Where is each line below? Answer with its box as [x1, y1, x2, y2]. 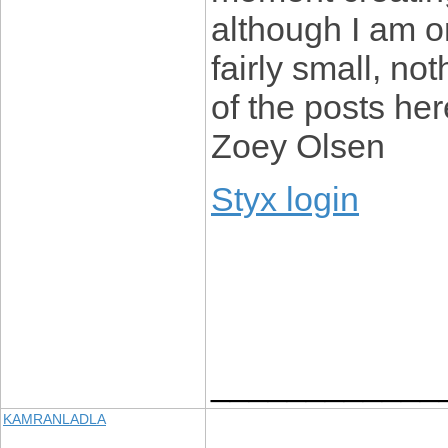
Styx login [211, 180, 359, 218]
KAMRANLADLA [3, 411, 106, 427]
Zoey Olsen [211, 127, 385, 165]
